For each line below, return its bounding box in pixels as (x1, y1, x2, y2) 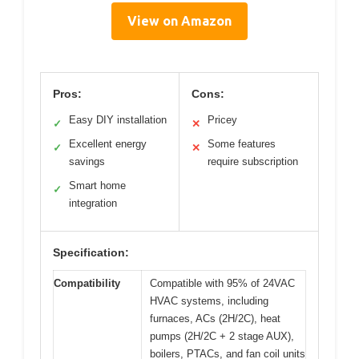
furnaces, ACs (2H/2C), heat (150, 313, 280, 325)
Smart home (69, 179, 126, 192)
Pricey (208, 114, 237, 127)
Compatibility (54, 277, 120, 290)
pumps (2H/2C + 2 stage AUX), (150, 330, 294, 343)
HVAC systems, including (150, 295, 268, 308)
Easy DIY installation (69, 114, 167, 127)
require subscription (208, 155, 298, 168)
